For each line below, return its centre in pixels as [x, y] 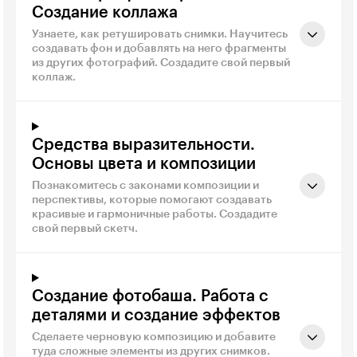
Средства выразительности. [143, 145]
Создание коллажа [105, 12]
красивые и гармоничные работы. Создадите [155, 214]
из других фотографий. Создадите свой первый [161, 63]
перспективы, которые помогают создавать [152, 200]
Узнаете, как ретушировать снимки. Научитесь [160, 34]
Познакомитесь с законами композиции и [145, 185]
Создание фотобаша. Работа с [150, 296]
